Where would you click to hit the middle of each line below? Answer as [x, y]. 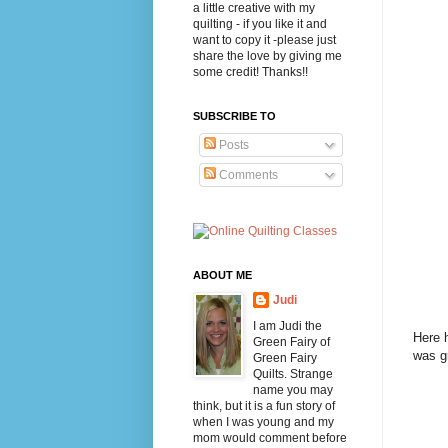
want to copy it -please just [264, 39]
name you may [292, 389]
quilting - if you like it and [259, 23]
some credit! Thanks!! [250, 71]
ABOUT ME [222, 274]
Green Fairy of [291, 341]
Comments [246, 174]
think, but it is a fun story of [263, 405]
